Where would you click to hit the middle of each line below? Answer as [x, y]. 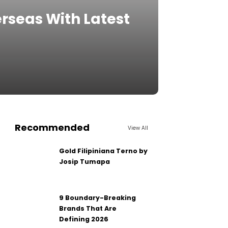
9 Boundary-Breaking [98, 198]
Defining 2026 [84, 219]
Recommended [52, 127]
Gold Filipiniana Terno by [104, 151]
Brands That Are [88, 208]
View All [138, 128]
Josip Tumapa [85, 162]
